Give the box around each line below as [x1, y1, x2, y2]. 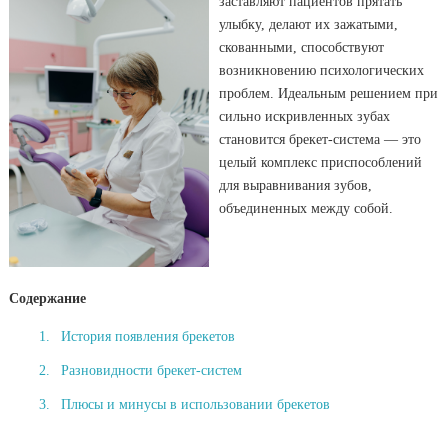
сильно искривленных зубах [219, 109, 391, 124]
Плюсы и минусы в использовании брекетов [61, 397, 331, 412]
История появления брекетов [61, 329, 236, 344]
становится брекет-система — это [219, 132, 422, 147]
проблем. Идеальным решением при [219, 86, 439, 101]
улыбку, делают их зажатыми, [219, 17, 399, 32]
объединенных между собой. [219, 201, 394, 216]
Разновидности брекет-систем [61, 363, 243, 378]
